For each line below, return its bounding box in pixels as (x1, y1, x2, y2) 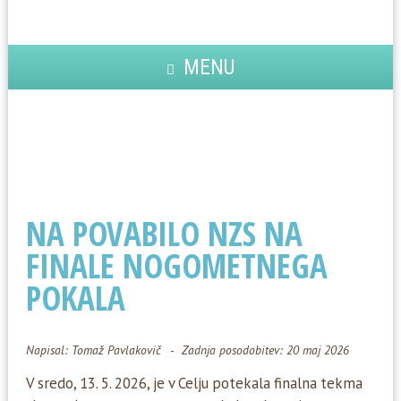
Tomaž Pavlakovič (71, 342, 161, 359)
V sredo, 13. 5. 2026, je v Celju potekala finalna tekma (25, 373, 363, 394)
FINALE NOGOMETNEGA (25, 243, 328, 289)
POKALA (25, 275, 125, 321)
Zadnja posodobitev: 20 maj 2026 (181, 342, 349, 359)
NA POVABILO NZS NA (25, 210, 303, 257)
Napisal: (25, 342, 72, 359)
